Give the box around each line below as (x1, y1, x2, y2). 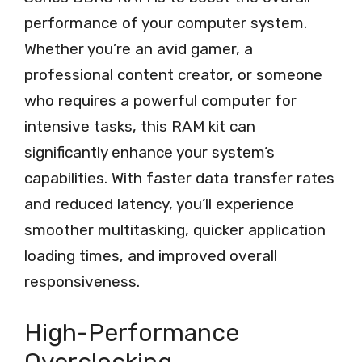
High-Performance (24, 318, 239, 347)
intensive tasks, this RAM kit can (24, 117, 255, 137)
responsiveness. (24, 272, 140, 292)
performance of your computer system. (24, 14, 307, 33)
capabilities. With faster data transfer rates (24, 169, 335, 188)
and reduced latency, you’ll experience (24, 195, 294, 214)
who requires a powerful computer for (24, 91, 297, 111)
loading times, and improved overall (24, 246, 277, 266)
